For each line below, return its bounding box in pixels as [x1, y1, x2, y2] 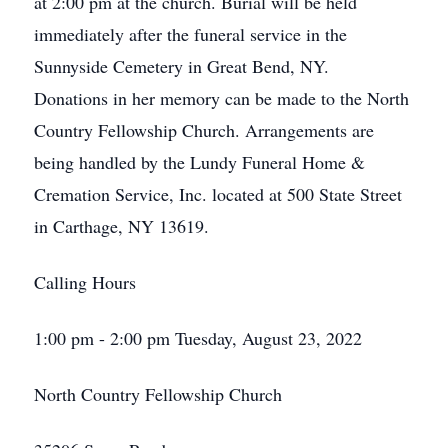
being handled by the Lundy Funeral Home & [34, 150, 365, 174]
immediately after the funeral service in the [34, 22, 347, 46]
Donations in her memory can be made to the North [34, 86, 409, 110]
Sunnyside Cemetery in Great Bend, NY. [34, 54, 329, 78]
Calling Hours [34, 270, 136, 294]
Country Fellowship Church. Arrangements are [34, 118, 374, 142]
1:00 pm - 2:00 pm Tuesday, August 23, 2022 [34, 326, 362, 350]
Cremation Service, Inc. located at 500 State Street [34, 182, 402, 206]
